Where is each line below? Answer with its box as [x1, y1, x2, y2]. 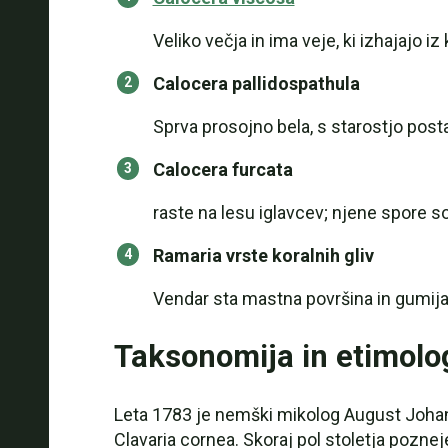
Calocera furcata [152, 159, 293, 180]
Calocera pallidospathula [152, 73, 360, 94]
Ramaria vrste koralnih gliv [152, 245, 374, 266]
